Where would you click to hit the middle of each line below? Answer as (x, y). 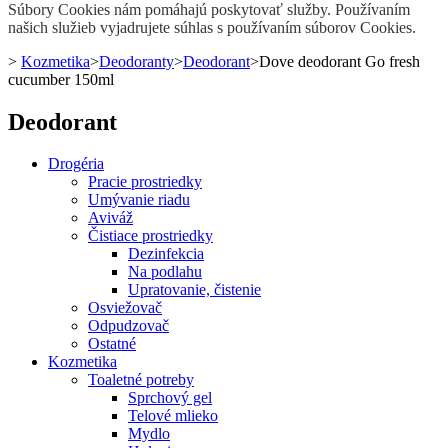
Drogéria (76, 164)
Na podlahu (165, 272)
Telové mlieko (173, 416)
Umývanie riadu (139, 200)
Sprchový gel (170, 398)
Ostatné (112, 344)
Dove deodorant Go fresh (339, 61)
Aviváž (110, 218)
